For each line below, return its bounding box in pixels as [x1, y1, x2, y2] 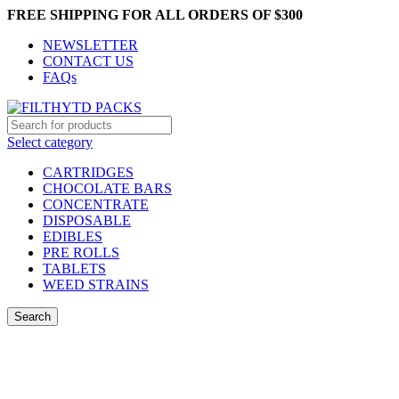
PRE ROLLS [43, 245, 119, 260]
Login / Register [158, 336, 248, 351]
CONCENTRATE [43, 197, 149, 212]
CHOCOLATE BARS [43, 181, 172, 196]
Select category [7, 134, 93, 150]
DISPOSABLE [43, 213, 131, 228]
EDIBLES [43, 229, 102, 244]
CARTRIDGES [43, 165, 134, 180]
